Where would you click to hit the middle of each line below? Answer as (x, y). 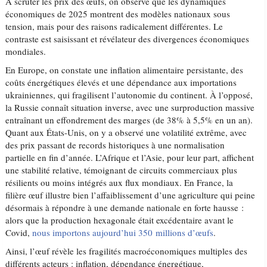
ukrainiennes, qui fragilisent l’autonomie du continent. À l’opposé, (129, 95)
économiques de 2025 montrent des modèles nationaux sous (118, 14)
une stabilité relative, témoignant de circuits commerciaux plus (122, 170)
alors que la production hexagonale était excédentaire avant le (120, 220)
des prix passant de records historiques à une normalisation (115, 145)
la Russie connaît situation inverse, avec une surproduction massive (130, 107)
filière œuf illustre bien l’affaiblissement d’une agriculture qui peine (131, 195)
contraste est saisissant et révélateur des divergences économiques (128, 39)
